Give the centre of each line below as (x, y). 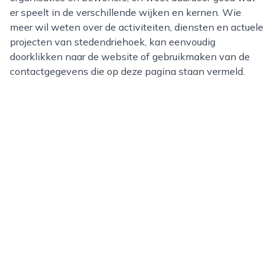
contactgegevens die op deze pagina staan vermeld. (127, 71)
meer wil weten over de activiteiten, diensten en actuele (137, 27)
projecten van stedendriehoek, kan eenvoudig (113, 42)
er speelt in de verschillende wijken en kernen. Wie (126, 12)
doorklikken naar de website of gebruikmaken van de (130, 56)
